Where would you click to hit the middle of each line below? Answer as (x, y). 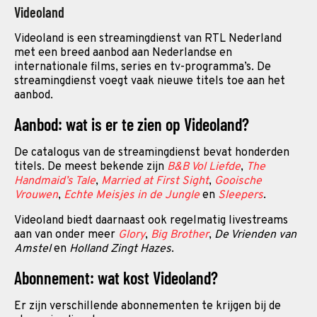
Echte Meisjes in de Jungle (132, 195)
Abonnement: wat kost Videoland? (116, 278)
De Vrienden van (255, 235)
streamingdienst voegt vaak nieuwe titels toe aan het (150, 81)
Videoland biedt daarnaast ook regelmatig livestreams (151, 221)
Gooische (238, 181)
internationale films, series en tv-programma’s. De (143, 67)
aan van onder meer (66, 235)
